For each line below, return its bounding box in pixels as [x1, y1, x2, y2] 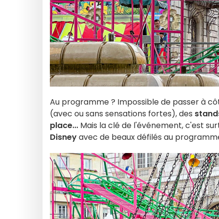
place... [50, 120, 78, 131]
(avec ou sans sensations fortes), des [50, 108, 193, 119]
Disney [50, 131, 77, 143]
